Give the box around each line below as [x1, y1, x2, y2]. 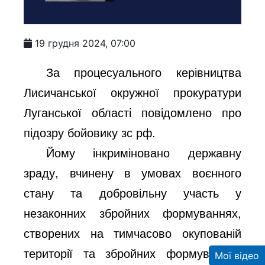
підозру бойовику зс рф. [24, 124, 156, 141]
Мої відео [215, 250, 259, 262]
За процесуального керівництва [46, 63, 241, 81]
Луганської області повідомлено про [24, 104, 241, 121]
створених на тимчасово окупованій [24, 224, 241, 242]
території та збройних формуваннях [24, 244, 241, 262]
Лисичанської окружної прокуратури [24, 83, 241, 101]
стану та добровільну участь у [24, 184, 241, 202]
